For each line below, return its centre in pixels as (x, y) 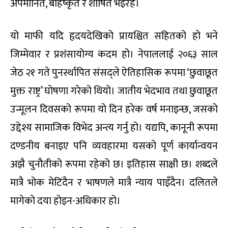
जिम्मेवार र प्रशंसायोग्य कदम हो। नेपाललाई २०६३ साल (114, 54)
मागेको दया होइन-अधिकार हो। (65, 201)
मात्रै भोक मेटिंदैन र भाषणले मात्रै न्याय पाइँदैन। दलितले (114, 182)
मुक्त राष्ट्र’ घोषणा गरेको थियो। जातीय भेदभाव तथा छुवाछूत (114, 91)
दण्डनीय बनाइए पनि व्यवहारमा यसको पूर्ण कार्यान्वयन (114, 146)
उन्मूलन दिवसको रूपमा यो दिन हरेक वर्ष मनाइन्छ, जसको (114, 109)
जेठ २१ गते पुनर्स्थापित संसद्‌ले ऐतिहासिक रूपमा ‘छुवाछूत (114, 73)
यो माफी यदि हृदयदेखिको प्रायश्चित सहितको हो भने (114, 36)
